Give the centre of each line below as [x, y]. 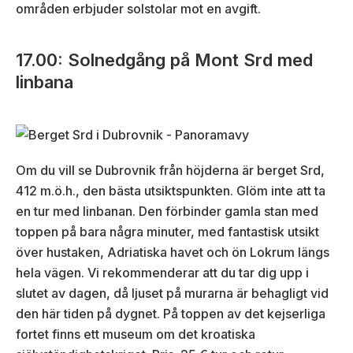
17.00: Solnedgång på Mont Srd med [164, 60]
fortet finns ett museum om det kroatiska [136, 334]
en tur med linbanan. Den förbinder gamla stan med [167, 212]
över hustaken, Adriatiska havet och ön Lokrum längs [173, 253]
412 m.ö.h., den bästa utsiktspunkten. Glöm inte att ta [171, 191]
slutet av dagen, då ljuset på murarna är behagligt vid [172, 294]
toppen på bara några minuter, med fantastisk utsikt [167, 232]
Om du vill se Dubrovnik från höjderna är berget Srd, [170, 171]
